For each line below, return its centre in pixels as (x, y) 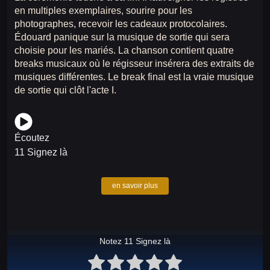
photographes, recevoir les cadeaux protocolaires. (121, 24)
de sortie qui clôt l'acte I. (65, 90)
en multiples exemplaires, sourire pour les (103, 10)
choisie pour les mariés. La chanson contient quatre (124, 50)
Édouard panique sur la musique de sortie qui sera (122, 37)
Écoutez (32, 137)
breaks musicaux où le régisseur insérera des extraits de (134, 63)
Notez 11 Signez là (135, 241)
